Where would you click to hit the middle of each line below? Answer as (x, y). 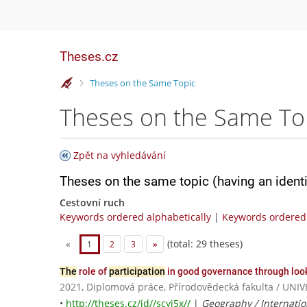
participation (137, 272)
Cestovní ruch (92, 202)
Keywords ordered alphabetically (135, 217)
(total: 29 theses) (204, 243)
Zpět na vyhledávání (120, 155)
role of (93, 272)
